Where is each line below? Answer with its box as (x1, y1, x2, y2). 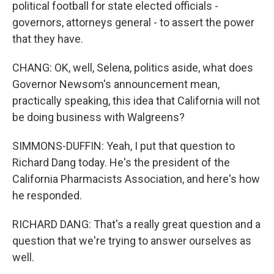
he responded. (12, 189, 82, 202)
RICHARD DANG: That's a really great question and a (12, 218, 261, 231)
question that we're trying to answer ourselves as (12, 234, 251, 247)
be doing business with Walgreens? (12, 111, 185, 124)
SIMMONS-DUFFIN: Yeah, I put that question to (12, 139, 235, 152)
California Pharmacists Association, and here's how (12, 172, 260, 185)
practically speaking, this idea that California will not (12, 94, 260, 107)
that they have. (12, 32, 83, 45)
